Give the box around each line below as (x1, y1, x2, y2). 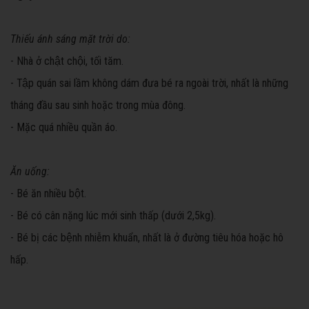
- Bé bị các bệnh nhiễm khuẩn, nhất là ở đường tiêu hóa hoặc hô (10, 231, 283, 245)
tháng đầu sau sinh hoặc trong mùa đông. (10, 99, 186, 112)
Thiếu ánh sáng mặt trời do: (10, 32, 130, 46)
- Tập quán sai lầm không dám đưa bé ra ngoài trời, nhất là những (10, 77, 288, 90)
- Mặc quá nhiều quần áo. (10, 121, 117, 134)
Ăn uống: (10, 165, 50, 179)
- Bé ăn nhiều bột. (10, 187, 86, 201)
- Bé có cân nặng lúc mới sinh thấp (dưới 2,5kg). (10, 209, 216, 223)
